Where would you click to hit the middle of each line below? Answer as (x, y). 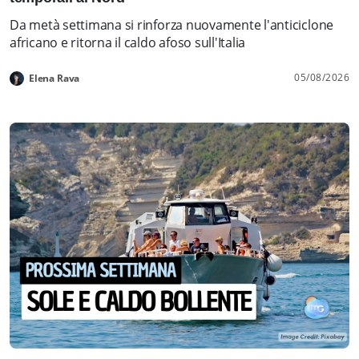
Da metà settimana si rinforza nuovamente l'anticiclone (172, 24)
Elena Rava (54, 78)
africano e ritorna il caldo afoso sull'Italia (128, 42)
